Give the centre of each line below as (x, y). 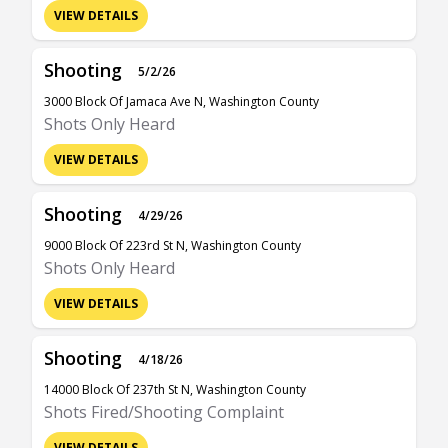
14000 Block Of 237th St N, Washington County (175, 389)
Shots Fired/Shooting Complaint (164, 412)
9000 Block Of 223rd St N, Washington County (172, 245)
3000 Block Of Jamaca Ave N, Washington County (181, 101)
